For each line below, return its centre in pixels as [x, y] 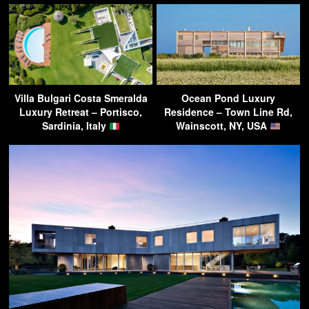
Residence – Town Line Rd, [228, 112]
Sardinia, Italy [75, 126]
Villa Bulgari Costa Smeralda [81, 98]
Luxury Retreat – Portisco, [81, 112]
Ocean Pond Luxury [228, 98]
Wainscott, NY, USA [223, 126]
